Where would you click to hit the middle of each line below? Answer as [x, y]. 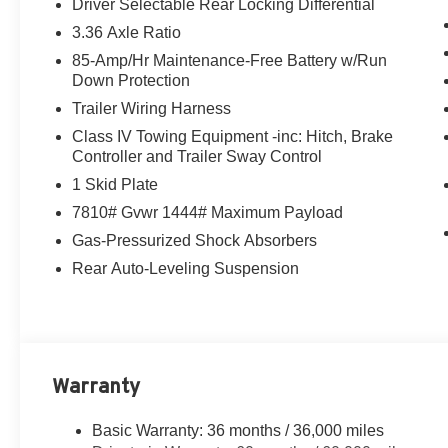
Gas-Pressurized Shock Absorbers [195, 241]
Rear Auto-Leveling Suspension [186, 269]
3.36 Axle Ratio [127, 33]
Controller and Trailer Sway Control [197, 157]
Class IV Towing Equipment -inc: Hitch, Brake [233, 137]
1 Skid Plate [115, 185]
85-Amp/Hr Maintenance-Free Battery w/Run [230, 61]
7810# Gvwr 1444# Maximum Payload [208, 213]
